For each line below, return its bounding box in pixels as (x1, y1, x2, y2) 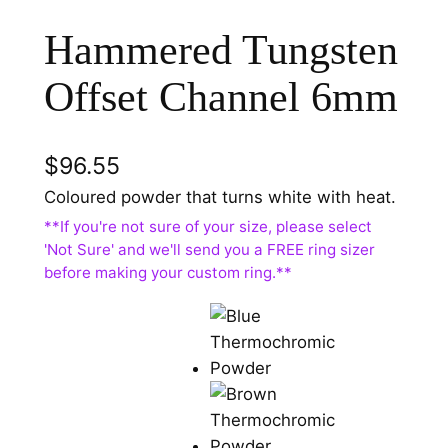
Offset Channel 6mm (43, 73, 398, 120)
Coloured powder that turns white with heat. (43, 186, 396, 207)
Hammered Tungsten (43, 26, 398, 73)
